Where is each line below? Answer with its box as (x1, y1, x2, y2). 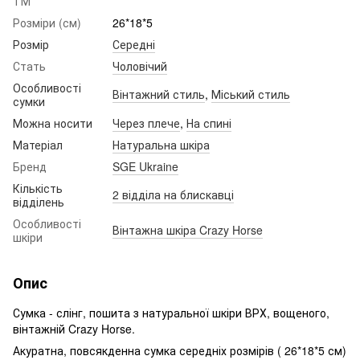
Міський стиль (211, 86, 290, 102)
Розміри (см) (13, 14, 81, 31)
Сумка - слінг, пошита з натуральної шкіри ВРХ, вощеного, (13, 305, 329, 321)
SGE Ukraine (112, 158, 178, 174)
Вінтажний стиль (112, 86, 205, 102)
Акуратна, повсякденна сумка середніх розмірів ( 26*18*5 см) (13, 342, 346, 358)
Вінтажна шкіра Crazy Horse (112, 222, 263, 238)
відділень (13, 194, 64, 210)
